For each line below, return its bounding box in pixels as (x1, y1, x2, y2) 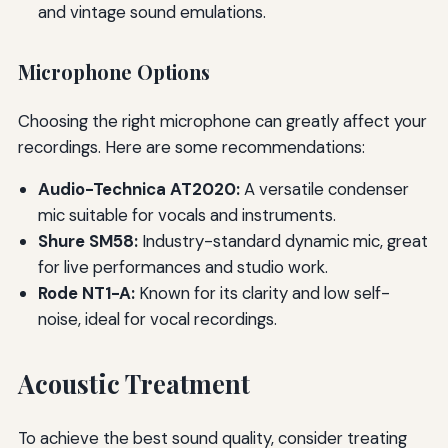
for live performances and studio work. (37, 256, 328, 279)
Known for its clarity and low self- (134, 282, 390, 305)
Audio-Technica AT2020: (37, 178, 240, 201)
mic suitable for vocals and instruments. (37, 204, 336, 227)
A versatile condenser (239, 178, 409, 201)
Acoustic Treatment (17, 367, 250, 401)
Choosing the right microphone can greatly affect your (17, 109, 427, 132)
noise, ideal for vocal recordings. (37, 308, 277, 331)
